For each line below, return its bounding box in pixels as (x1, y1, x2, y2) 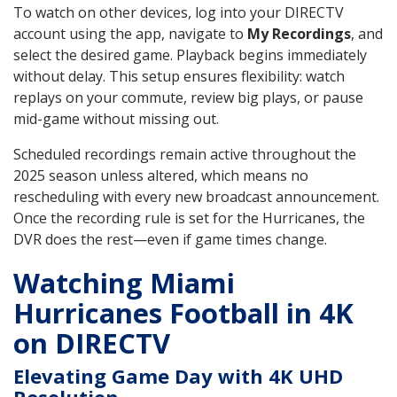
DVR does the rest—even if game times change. (13, 229, 327, 249)
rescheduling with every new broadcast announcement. (13, 186, 379, 206)
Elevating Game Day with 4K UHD (13, 362, 343, 389)
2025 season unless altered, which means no (13, 165, 308, 185)
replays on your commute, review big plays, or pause (13, 87, 363, 107)
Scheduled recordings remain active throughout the (13, 144, 356, 164)
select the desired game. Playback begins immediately (13, 44, 367, 65)
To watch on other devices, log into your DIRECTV (13, 2, 344, 22)
